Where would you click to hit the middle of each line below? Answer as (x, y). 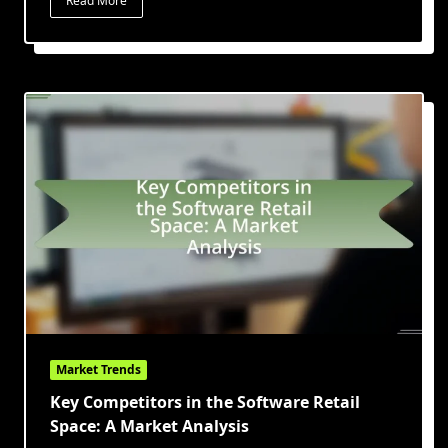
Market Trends (98, 369)
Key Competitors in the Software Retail (205, 402)
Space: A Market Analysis (149, 426)
